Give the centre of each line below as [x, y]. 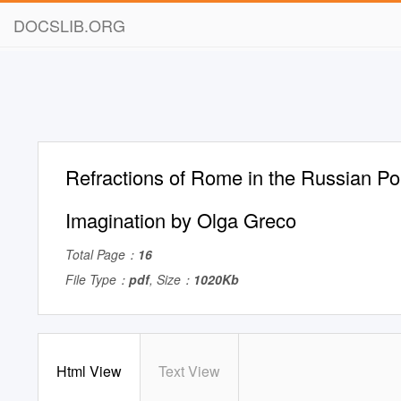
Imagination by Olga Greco [181, 220]
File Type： [97, 279]
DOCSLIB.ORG [69, 25]
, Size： [171, 279]
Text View [189, 371]
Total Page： [102, 254]
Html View [89, 371]
